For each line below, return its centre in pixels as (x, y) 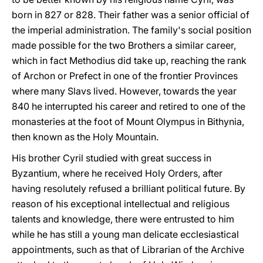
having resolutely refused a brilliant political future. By (129, 188)
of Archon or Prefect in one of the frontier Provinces (125, 76)
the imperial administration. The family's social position (131, 30)
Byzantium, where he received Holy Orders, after (117, 173)
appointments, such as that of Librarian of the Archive (128, 249)
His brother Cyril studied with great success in (112, 158)
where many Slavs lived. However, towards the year (124, 91)
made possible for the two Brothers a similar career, (124, 45)
